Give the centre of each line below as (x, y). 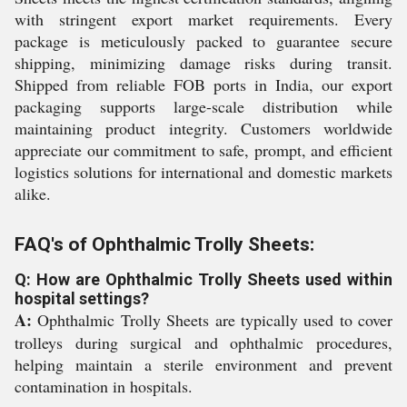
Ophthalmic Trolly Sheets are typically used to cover (212, 320)
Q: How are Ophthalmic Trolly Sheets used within (203, 279)
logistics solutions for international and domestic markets (203, 172)
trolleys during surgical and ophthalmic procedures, (203, 342)
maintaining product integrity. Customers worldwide (203, 128)
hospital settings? (82, 298)
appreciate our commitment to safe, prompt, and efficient (203, 150)
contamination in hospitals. (104, 386)
